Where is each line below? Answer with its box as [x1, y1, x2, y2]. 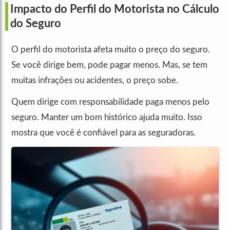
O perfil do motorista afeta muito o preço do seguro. [11, 45, 210, 54]
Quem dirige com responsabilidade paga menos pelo [11, 98, 209, 107]
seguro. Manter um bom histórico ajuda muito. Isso [11, 113, 202, 122]
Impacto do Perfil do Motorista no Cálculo [10, 4, 219, 15]
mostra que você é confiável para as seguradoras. [11, 128, 196, 138]
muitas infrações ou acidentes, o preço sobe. [11, 76, 178, 85]
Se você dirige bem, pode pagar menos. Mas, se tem [11, 61, 207, 70]
